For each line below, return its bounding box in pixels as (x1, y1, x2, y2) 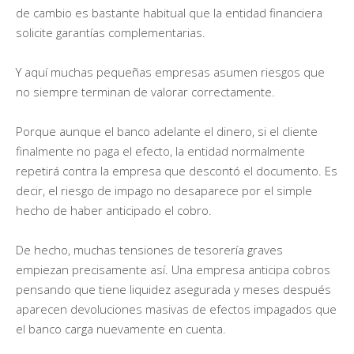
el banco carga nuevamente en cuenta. (16, 320, 226, 337)
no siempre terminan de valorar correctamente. (16, 83, 275, 100)
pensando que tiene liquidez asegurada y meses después (16, 281, 331, 297)
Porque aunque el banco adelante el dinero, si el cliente (16, 122, 318, 139)
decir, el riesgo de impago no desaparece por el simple (16, 182, 312, 198)
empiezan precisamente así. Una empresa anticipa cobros (16, 261, 330, 277)
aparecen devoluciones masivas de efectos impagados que (16, 300, 337, 317)
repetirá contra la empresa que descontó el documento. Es (16, 162, 337, 179)
